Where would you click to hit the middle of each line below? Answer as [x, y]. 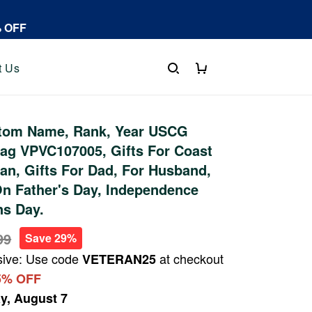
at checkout [190, 258]
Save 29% [51, 238]
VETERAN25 [119, 259]
